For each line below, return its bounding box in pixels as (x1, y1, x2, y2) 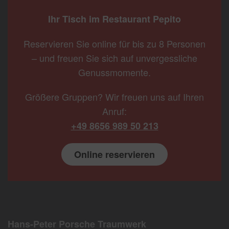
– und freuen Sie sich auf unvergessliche (32, 51, 197, 65)
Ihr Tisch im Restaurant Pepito (48, 12, 181, 26)
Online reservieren (74, 148, 155, 162)
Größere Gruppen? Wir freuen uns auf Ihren (25, 90, 204, 104)
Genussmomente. (78, 65, 151, 79)
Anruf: (102, 104, 127, 118)
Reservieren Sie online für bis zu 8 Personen (24, 37, 205, 51)
